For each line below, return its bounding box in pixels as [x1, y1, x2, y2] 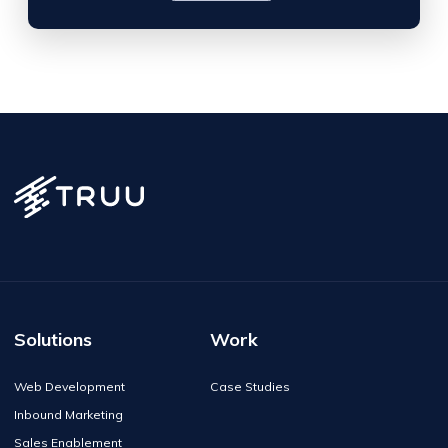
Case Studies [210, 378, 290, 394]
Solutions [14, 327, 92, 351]
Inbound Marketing [14, 406, 123, 422]
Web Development [14, 378, 125, 394]
